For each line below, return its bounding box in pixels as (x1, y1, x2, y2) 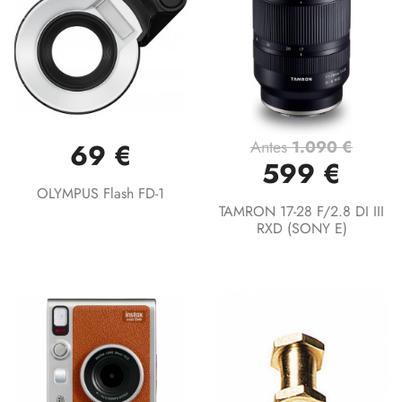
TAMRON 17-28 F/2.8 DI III (219, 200, 384, 222)
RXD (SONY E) (256, 217, 347, 239)
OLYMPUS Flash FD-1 (37, 182, 164, 204)
